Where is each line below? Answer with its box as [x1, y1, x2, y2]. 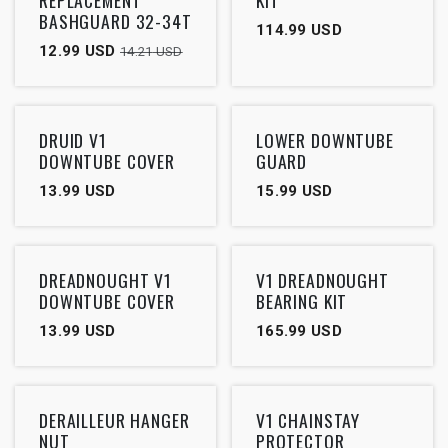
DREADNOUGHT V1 [39, 266, 172, 293]
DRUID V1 [39, 126, 107, 153]
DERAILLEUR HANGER [39, 406, 190, 433]
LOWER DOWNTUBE [255, 126, 394, 153]
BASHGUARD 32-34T [39, 7, 192, 34]
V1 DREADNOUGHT [255, 266, 389, 293]
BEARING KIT [255, 287, 348, 314]
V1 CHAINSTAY [255, 406, 361, 433]
